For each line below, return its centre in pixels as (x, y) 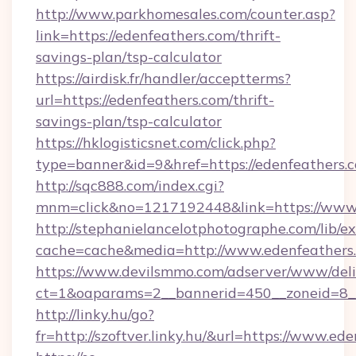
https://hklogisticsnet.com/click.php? (156, 143)
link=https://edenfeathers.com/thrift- (158, 35)
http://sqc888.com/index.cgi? (130, 186)
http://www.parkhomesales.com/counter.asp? (186, 14)
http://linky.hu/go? (95, 314)
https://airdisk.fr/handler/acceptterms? (163, 78)
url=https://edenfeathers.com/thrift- (155, 100)
